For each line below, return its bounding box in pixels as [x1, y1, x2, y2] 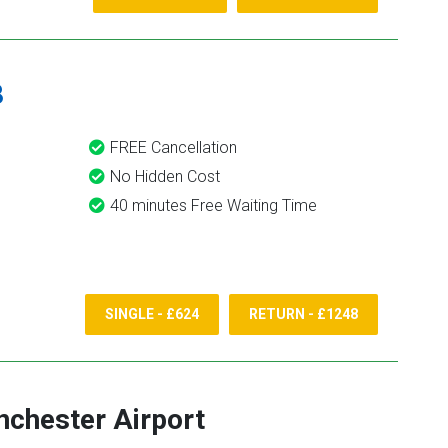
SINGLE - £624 [105, 306, 199, 323]
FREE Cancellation [110, 138, 237, 157]
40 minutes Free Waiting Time [110, 196, 317, 215]
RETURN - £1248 [249, 306, 358, 323]
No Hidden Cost [110, 167, 220, 186]
